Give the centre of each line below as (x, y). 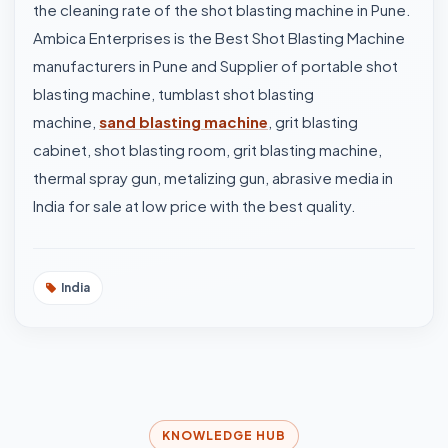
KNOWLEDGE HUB (224, 435)
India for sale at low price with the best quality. (194, 205)
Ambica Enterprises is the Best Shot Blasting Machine (219, 37)
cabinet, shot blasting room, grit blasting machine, (207, 149)
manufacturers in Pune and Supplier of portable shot (215, 65)
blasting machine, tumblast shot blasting (173, 93)
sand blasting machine (183, 121)
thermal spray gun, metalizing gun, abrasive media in (213, 177)
